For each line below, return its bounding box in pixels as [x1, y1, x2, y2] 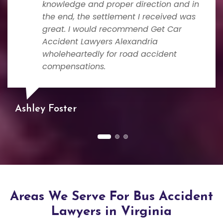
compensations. [42, 60, 106, 72]
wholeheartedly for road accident [42, 48, 177, 60]
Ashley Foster [15, 104, 77, 114]
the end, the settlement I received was [42, 10, 196, 22]
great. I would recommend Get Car [42, 23, 182, 35]
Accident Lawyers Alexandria [42, 35, 158, 47]
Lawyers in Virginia [51, 205, 172, 219]
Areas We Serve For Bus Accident [10, 190, 213, 204]
